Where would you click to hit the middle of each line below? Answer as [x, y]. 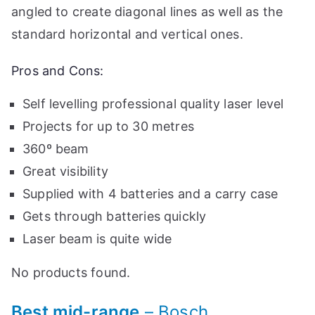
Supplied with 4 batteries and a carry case [150, 194]
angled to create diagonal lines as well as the [147, 12]
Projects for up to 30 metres [109, 127]
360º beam [56, 149]
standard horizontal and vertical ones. [127, 34]
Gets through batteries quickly [115, 217]
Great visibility [65, 172]
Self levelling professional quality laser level [153, 104]
